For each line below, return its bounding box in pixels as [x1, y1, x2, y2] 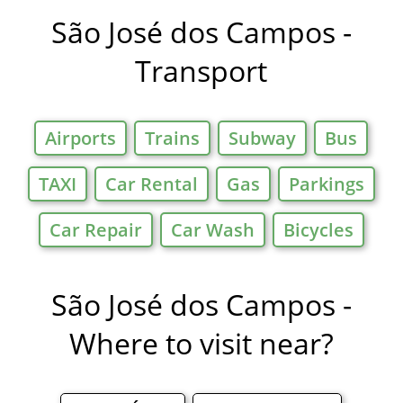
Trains [145, 126, 201, 151]
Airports [45, 126, 117, 151]
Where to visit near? [68, 324, 334, 363]
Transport [135, 51, 268, 91]
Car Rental [104, 172, 198, 197]
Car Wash [170, 218, 255, 243]
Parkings [288, 172, 364, 197]
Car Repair [49, 218, 142, 243]
